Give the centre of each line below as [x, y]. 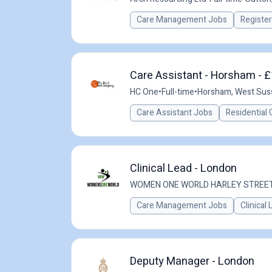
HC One [144, 92]
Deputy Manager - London [192, 261]
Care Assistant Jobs [175, 113]
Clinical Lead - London [183, 168]
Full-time [178, 92]
